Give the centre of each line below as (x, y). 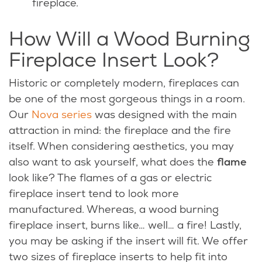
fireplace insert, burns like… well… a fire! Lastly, (125, 225)
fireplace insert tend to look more (94, 194)
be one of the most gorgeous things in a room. (127, 99)
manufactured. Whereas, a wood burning (114, 209)
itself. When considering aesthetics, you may (121, 146)
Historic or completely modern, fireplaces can (124, 83)
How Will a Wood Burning (130, 39)
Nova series (62, 115)
